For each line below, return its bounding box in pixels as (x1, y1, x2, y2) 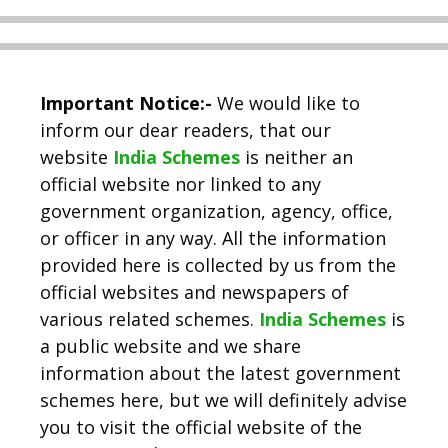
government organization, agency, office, (40, 199, 393, 223)
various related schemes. (40, 307, 259, 331)
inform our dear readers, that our (40, 118, 331, 142)
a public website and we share (40, 334, 301, 358)
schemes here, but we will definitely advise (40, 388, 407, 412)
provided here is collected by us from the (40, 253, 396, 277)
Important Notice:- (40, 91, 212, 115)
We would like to (212, 91, 360, 115)
